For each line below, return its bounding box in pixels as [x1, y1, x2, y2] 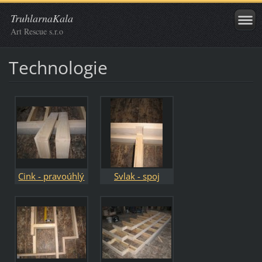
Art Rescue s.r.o [11, 26, 63, 37]
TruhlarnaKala [11, 11, 73, 25]
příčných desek [106, 185, 167, 197]
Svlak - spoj [113, 170, 160, 182]
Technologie [8, 55, 108, 80]
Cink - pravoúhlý [18, 170, 85, 182]
